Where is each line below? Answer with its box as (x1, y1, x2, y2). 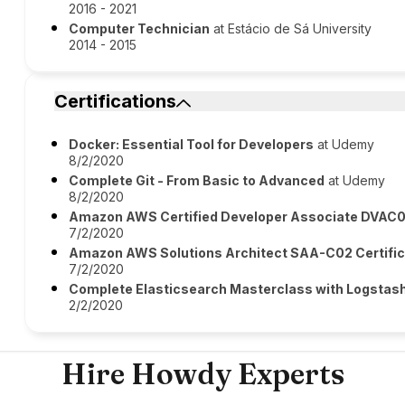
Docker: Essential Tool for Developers (69, 137, 315, 152)
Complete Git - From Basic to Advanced (69, 173, 325, 188)
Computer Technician (69, 21, 211, 36)
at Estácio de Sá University (210, 21, 372, 36)
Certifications (54, 90, 177, 112)
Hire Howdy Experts (61, 356, 344, 391)
